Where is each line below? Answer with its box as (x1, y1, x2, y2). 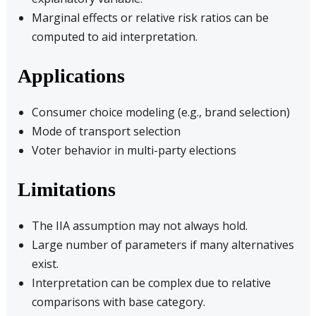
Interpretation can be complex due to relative (31, 275, 271, 291)
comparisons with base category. (31, 294, 205, 310)
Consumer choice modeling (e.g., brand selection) (31, 104, 290, 120)
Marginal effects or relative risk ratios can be (31, 10, 269, 25)
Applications (17, 65, 125, 87)
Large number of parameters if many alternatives (31, 237, 294, 253)
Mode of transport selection (31, 123, 181, 139)
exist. (31, 256, 59, 272)
